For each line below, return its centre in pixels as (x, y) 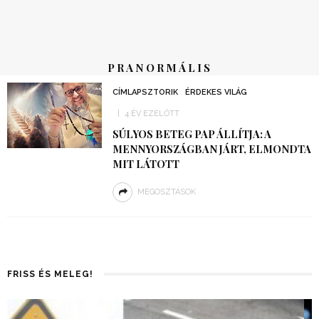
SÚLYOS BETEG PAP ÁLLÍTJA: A (192, 134)
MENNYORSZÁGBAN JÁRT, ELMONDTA (211, 149)
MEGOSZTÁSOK (166, 192)
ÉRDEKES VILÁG (216, 92)
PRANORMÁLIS (159, 68)
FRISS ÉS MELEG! (50, 274)
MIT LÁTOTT (146, 164)
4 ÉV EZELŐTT (152, 114)
